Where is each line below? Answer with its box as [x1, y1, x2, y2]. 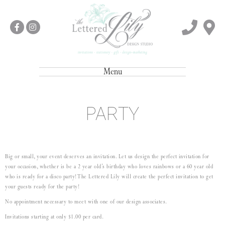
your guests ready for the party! [5, 182, 79, 191]
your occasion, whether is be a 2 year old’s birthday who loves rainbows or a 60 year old [5, 162, 213, 171]
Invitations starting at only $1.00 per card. [5, 212, 103, 221]
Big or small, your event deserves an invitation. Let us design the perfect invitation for [5, 152, 209, 161]
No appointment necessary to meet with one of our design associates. [5, 197, 167, 206]
